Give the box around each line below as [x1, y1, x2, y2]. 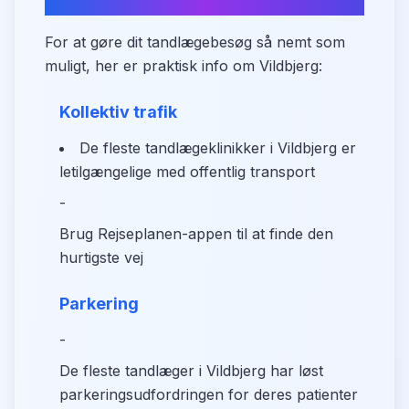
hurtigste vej [59, 248, 143, 267]
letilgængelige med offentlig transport [59, 163, 315, 181]
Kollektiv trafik [59, 102, 177, 121]
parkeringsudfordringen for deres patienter [59, 385, 358, 404]
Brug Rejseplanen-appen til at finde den [59, 225, 333, 243]
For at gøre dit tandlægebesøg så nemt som [45, 33, 345, 51]
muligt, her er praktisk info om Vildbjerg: [45, 57, 322, 75]
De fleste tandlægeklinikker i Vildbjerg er [79, 139, 356, 157]
